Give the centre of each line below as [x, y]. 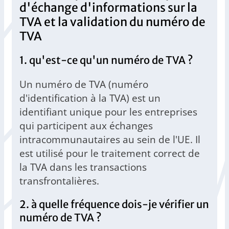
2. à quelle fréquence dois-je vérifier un [114, 205]
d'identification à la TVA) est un [90, 98]
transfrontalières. [59, 181]
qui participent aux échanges [86, 126]
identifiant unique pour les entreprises [108, 112]
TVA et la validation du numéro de [112, 22]
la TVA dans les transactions [83, 167]
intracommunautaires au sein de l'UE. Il [110, 140]
